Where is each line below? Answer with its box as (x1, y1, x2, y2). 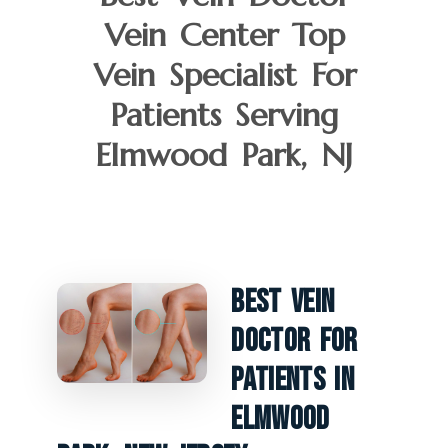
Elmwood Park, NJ (95, 134, 353, 175)
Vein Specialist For (92, 54, 356, 95)
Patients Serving (109, 94, 339, 135)
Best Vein (231, 282, 335, 322)
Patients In (231, 360, 354, 400)
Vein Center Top (103, 14, 345, 55)
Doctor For (231, 321, 358, 361)
